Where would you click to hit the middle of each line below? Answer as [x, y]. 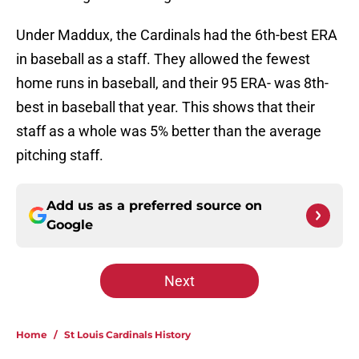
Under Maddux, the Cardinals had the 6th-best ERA [177, 35]
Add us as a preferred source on [154, 206]
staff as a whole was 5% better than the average [169, 131]
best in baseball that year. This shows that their [165, 107]
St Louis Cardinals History [127, 335]
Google [70, 225]
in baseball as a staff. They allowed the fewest [163, 59]
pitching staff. [60, 155]
